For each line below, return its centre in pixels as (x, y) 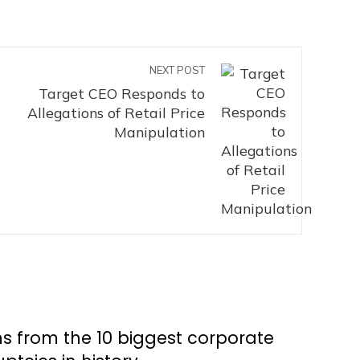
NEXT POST (177, 70)
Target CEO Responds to (122, 93)
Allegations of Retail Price (116, 112)
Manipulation (160, 132)
